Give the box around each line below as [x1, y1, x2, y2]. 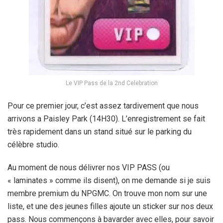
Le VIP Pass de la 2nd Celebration [65, 79, 158, 87]
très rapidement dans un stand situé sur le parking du [7, 126, 192, 136]
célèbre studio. [7, 139, 59, 149]
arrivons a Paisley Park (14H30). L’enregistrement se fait [7, 113, 205, 123]
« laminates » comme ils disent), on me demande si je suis [7, 175, 211, 185]
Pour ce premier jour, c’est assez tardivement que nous [7, 101, 199, 111]
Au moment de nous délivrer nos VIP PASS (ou [7, 162, 170, 172]
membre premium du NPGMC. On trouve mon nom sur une [7, 188, 207, 198]
